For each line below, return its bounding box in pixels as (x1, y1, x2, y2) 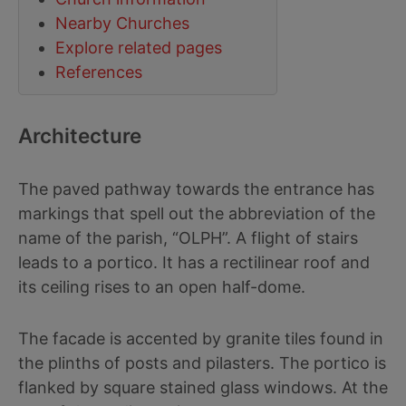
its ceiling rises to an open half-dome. (18, 277, 305, 296)
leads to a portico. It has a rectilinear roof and (18, 253, 370, 272)
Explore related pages (55, 38, 222, 57)
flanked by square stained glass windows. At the (18, 378, 388, 397)
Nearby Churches (55, 14, 189, 33)
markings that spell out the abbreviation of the (18, 204, 375, 223)
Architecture (18, 123, 141, 148)
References (55, 63, 142, 82)
